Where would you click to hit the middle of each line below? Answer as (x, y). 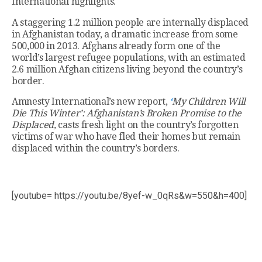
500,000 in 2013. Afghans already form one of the (116, 46)
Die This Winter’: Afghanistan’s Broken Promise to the (127, 113)
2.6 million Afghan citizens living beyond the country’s (127, 70)
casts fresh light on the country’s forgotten (147, 125)
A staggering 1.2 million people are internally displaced (130, 23)
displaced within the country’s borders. (96, 149)
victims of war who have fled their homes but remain (126, 137)
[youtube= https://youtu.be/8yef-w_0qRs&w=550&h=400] (129, 196)
